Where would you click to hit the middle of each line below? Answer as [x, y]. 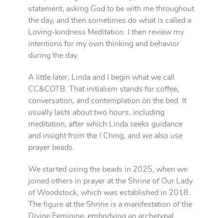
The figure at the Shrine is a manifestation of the [110, 204]
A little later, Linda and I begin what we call [101, 77]
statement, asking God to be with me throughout [111, 9]
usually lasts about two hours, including [96, 112]
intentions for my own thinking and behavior [104, 44]
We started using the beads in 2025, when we [108, 169]
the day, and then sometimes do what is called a [110, 20]
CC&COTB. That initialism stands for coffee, [104, 89]
